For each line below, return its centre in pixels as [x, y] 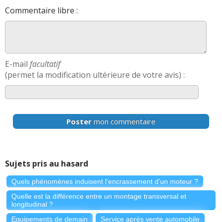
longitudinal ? [32, 204]
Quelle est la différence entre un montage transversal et [99, 196]
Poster [79, 122]
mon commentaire [124, 122]
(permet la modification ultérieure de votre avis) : [95, 75]
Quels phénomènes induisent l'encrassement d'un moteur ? [105, 182]
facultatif [45, 64]
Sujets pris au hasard [47, 164]
